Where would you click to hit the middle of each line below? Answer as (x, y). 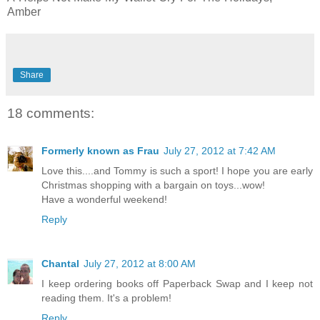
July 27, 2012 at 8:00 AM (140, 263)
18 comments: (51, 114)
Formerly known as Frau (100, 150)
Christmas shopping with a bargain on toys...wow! (153, 185)
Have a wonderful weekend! (104, 199)
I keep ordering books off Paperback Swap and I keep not (177, 283)
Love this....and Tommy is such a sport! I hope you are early (177, 170)
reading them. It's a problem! (106, 297)
